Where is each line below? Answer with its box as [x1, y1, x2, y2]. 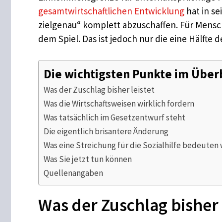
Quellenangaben [44, 167, 103, 178]
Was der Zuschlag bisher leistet [44, 84, 155, 95]
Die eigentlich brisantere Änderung [44, 125, 168, 137]
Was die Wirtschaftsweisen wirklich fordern [44, 98, 194, 109]
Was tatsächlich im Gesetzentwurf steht [44, 111, 185, 123]
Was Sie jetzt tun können [44, 153, 132, 165]
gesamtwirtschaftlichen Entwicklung [38, 5, 184, 17]
